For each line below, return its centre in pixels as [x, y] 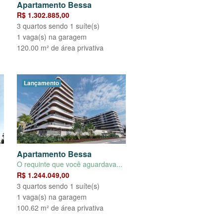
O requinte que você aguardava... [70, 164]
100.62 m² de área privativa [60, 208]
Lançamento [41, 83]
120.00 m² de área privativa [60, 48]
